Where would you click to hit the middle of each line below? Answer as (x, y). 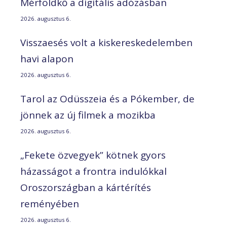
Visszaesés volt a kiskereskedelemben (106, 42)
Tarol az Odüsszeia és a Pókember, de (107, 99)
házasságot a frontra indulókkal (93, 171)
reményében (50, 203)
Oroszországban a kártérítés (86, 187)
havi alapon (47, 59)
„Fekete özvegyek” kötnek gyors (93, 155)
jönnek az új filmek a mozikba (88, 115)
